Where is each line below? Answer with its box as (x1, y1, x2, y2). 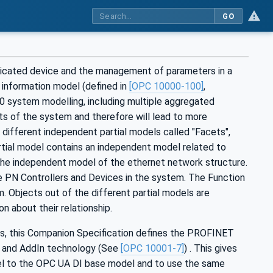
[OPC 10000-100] (129, 80, 204, 93)
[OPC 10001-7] (121, 243, 184, 255)
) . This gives (184, 243, 237, 255)
